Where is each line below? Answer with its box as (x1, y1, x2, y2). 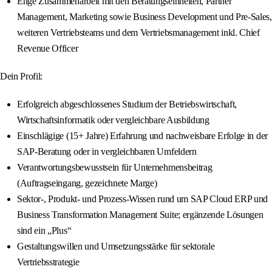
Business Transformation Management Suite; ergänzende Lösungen (17, 209, 263, 220)
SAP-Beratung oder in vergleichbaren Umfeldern (17, 146, 197, 157)
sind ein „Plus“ (17, 225, 72, 236)
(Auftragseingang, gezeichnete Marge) (17, 178, 157, 189)
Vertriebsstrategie (17, 257, 80, 268)
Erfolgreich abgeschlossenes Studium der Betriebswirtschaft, (17, 99, 237, 110)
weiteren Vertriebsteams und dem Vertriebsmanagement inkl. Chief (17, 27, 260, 38)
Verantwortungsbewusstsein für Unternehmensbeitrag (17, 162, 212, 173)
